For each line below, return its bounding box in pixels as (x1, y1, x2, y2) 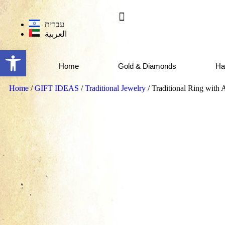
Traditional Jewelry (85, 84, 146, 92)
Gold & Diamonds (118, 62, 176, 70)
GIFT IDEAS (35, 84, 79, 92)
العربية (45, 29, 67, 38)
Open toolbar (5, 46, 50, 64)
